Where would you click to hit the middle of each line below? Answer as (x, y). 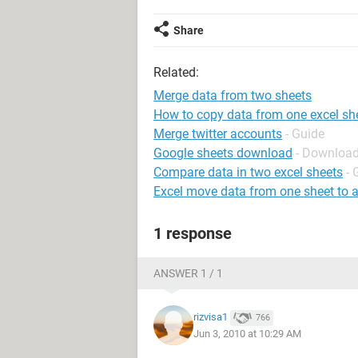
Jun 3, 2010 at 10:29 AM (247, 333)
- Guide (305, 134)
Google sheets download (223, 153)
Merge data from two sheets (233, 95)
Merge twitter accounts (218, 134)
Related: (176, 72)
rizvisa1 (211, 317)
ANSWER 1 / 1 (188, 273)
